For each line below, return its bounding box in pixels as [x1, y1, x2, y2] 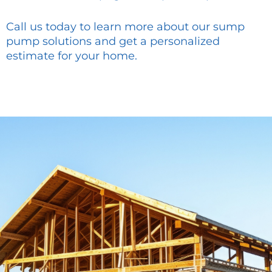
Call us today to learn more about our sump [6, 19, 245, 33]
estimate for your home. [6, 49, 137, 63]
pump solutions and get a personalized [6, 34, 220, 48]
